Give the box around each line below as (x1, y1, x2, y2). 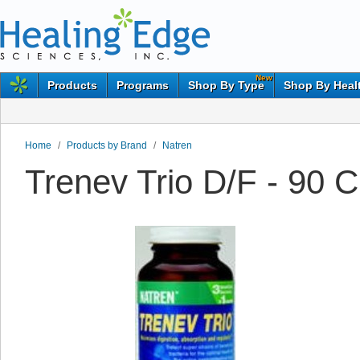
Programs (117, 79, 169, 92)
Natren (162, 140, 192, 151)
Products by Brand (67, 140, 147, 151)
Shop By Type (188, 79, 264, 92)
